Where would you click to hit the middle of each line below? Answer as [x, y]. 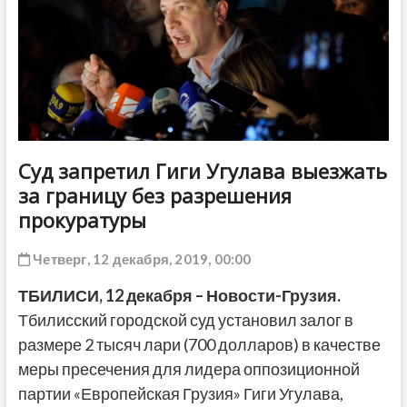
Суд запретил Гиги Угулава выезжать [202, 170]
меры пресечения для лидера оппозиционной [189, 368]
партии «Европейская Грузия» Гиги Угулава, [180, 393]
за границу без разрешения [154, 195]
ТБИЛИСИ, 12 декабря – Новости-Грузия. [179, 295]
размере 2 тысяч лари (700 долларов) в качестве [199, 344]
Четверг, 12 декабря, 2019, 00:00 [140, 258]
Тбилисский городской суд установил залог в [185, 319]
